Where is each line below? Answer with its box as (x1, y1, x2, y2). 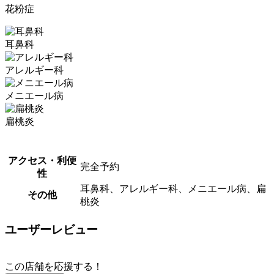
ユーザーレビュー (5, 223, 98, 237)
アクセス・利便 (8, 155, 76, 166)
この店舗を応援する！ (5, 261, 103, 272)
